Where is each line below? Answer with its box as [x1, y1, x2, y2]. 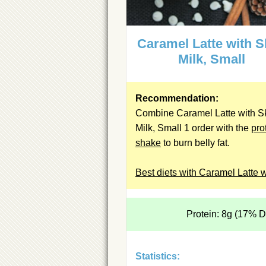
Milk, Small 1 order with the [135, 122, 251, 133]
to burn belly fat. [161, 137, 230, 148]
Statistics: [135, 251, 180, 261]
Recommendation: [135, 93, 218, 103]
